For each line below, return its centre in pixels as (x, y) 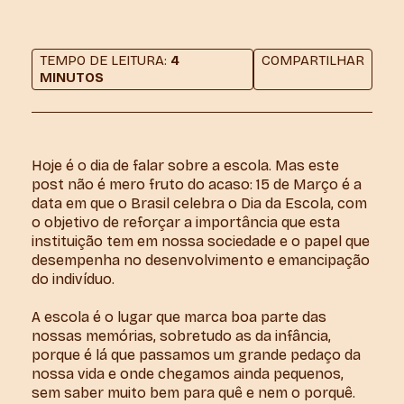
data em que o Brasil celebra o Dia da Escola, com (199, 203)
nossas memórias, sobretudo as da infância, (181, 336)
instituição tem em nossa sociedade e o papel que (201, 241)
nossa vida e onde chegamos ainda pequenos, (188, 374)
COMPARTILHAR (313, 60)
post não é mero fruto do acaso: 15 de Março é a (197, 184)
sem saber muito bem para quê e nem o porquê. (196, 393)
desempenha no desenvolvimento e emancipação (201, 260)
